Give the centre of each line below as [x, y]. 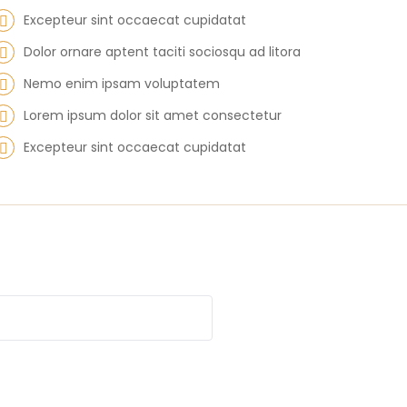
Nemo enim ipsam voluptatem [122, 84]
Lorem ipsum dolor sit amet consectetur [153, 115]
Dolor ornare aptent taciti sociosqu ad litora [162, 52]
